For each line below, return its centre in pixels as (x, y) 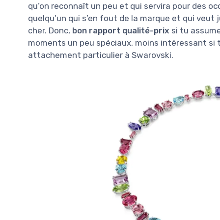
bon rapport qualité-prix (121, 30)
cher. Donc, (50, 30)
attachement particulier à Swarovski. (101, 55)
